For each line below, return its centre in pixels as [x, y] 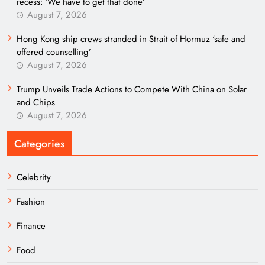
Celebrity [34, 177]
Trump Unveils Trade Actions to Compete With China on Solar [132, 89]
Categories [40, 144]
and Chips [36, 102]
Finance [31, 226]
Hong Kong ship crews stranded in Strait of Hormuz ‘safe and [131, 39]
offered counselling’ [54, 52]
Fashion [31, 202]
